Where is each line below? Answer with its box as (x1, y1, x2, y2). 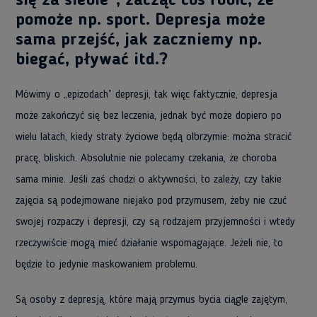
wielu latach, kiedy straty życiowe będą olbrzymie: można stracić (16, 132, 292, 143)
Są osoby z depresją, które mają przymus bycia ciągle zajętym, (16, 294, 287, 306)
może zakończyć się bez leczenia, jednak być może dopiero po (16, 110, 282, 122)
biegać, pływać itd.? (16, 52, 168, 69)
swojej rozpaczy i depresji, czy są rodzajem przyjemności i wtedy (16, 217, 295, 228)
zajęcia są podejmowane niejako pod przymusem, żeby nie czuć (16, 195, 287, 207)
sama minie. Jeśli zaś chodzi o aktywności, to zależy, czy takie (16, 174, 282, 185)
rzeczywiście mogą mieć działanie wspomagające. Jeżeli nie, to (16, 238, 283, 249)
